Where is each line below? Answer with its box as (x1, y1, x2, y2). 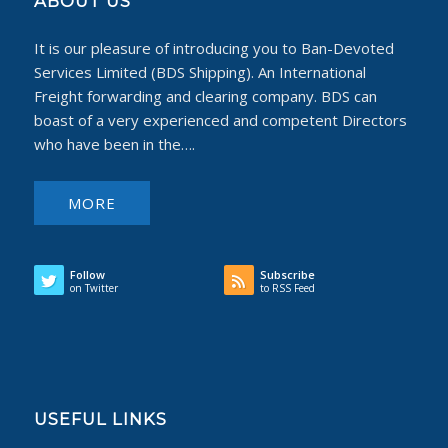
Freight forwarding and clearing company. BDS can (33, 86, 377, 107)
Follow (69, 267, 105, 283)
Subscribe (259, 267, 315, 283)
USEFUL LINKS (33, 409, 167, 430)
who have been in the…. (33, 134, 195, 155)
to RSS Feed (259, 281, 315, 296)
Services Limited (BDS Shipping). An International (33, 62, 366, 83)
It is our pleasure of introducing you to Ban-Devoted (33, 38, 394, 59)
